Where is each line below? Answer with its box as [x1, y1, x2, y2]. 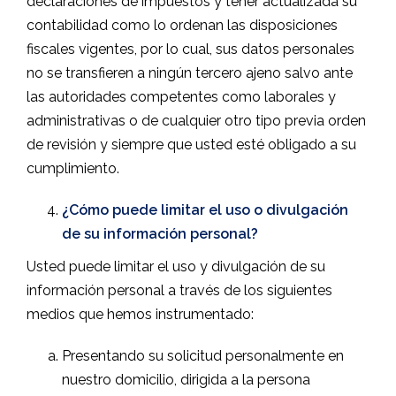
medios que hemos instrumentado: [27, 306, 254, 323]
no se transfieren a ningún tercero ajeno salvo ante [27, 65, 353, 81]
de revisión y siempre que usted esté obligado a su [27, 136, 356, 153]
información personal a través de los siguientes [27, 282, 332, 299]
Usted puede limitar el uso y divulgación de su [27, 258, 325, 275]
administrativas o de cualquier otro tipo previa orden [27, 112, 366, 129]
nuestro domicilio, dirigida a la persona [62, 371, 310, 388]
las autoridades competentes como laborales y [27, 88, 336, 105]
